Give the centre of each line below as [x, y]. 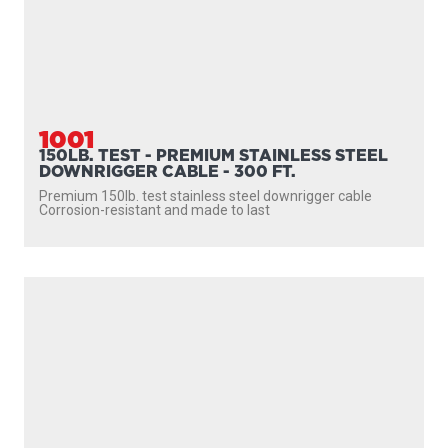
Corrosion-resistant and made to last [154, 210]
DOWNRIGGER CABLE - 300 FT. [167, 171]
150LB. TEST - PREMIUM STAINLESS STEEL [213, 155]
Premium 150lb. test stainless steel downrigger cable [205, 196]
